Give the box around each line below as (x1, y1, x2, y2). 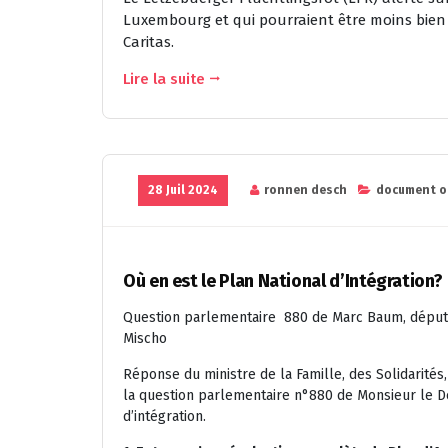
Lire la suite (123, 69, 205, 88)
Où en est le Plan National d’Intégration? (123, 269, 443, 292)
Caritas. (123, 32, 174, 51)
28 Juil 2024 (148, 182, 218, 197)
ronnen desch (264, 182, 347, 197)
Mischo (123, 329, 167, 347)
